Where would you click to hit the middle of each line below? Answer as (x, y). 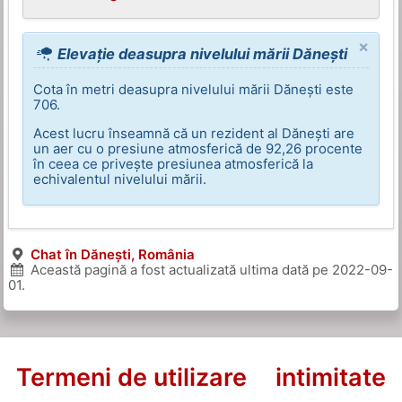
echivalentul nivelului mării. (120, 179)
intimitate (331, 378)
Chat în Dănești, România (112, 255)
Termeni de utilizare (131, 378)
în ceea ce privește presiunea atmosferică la (174, 164)
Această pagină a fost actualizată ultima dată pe (179, 270)
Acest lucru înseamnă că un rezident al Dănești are (194, 134)
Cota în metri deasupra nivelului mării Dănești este (194, 90)
